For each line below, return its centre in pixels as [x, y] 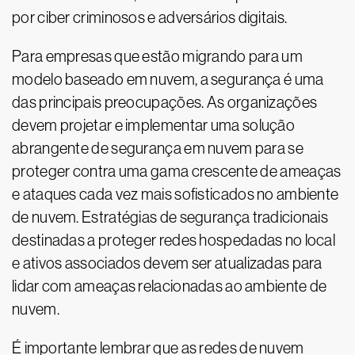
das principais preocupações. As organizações [165, 103]
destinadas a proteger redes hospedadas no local [174, 240]
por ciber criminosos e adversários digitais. [150, 18]
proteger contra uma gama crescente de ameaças [177, 172]
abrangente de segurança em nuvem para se [158, 149]
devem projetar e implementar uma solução [153, 126]
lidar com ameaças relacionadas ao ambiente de [170, 286]
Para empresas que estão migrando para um [157, 57]
